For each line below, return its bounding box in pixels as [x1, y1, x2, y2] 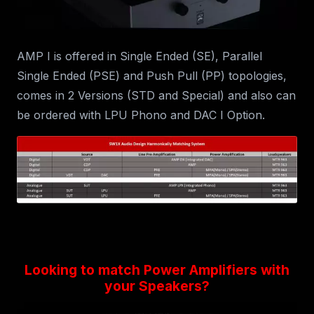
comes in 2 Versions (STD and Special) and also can [17, 88, 296, 102]
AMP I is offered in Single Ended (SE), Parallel [17, 48, 262, 63]
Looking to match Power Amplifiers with [25, 261, 289, 278]
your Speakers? [104, 277, 210, 294]
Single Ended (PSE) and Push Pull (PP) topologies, [17, 68, 287, 83]
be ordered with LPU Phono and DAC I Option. [17, 107, 265, 122]
